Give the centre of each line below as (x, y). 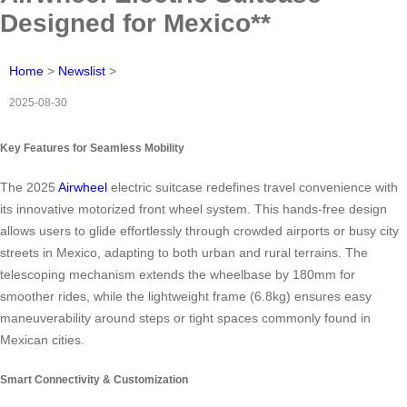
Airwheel (83, 188)
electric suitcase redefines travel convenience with (253, 188)
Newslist (82, 70)
